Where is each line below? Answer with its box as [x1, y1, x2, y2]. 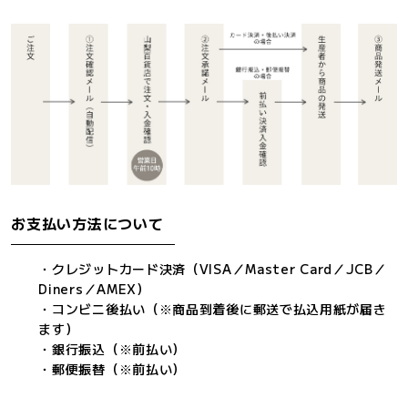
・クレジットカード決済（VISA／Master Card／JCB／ [38, 260, 387, 279]
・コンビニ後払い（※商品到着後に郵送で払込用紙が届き [38, 300, 387, 319]
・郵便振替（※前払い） [38, 360, 187, 379]
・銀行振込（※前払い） [38, 340, 187, 359]
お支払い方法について [11, 212, 164, 235]
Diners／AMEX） [38, 280, 150, 299]
